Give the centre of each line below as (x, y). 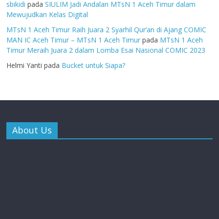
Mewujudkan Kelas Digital (47, 15)
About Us (32, 130)
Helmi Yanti (24, 66)
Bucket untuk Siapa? (94, 66)
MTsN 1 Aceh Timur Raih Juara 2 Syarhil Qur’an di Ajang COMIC (107, 30)
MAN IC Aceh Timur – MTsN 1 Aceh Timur (74, 40)
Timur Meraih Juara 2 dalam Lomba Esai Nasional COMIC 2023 (106, 50)
